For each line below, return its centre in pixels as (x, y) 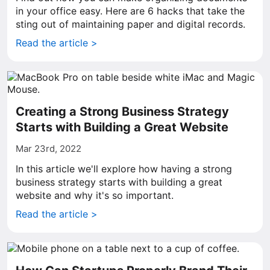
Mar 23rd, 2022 (49, 149)
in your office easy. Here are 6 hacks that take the (130, 11)
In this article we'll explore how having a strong (124, 169)
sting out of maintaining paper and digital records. (130, 24)
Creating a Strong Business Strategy (122, 111)
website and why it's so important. (95, 195)
